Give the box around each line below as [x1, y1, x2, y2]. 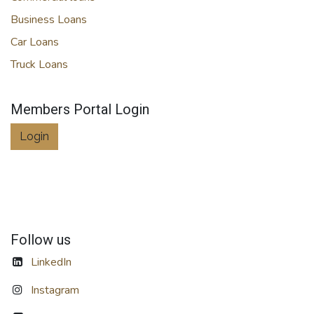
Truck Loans [11, 57, 68, 72]
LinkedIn [30, 254, 71, 270]
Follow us [11, 231, 71, 248]
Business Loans [11, 12, 87, 27]
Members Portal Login [11, 101, 149, 118]
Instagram [30, 282, 79, 298]
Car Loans [11, 34, 59, 50]
